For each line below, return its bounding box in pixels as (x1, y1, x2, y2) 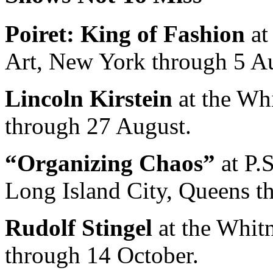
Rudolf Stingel (5, 214, 152, 241)
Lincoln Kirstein (5, 85, 172, 112)
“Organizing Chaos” (5, 150, 215, 177)
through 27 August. (5, 113, 191, 140)
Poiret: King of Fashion (5, 21, 245, 48)
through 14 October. (5, 242, 199, 269)
